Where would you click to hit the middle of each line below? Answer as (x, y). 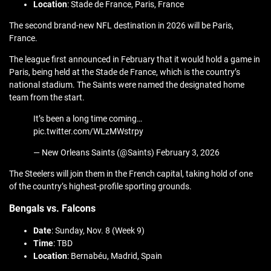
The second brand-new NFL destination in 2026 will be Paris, (121, 26)
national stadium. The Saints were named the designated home (127, 85)
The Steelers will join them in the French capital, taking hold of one (131, 174)
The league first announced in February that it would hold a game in (135, 60)
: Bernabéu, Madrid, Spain (115, 256)
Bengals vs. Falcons (52, 209)
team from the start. (47, 98)
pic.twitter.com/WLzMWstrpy (88, 132)
